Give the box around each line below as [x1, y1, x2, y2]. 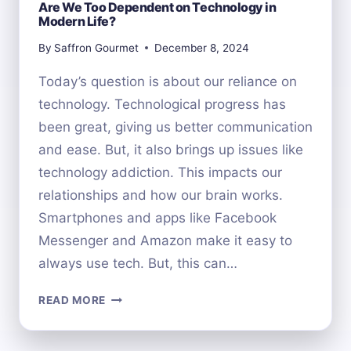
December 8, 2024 [154, 41, 250, 54]
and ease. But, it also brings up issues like [38, 141, 303, 157]
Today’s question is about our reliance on [38, 73, 297, 89]
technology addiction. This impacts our [38, 164, 282, 180]
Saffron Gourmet [54, 41, 139, 54]
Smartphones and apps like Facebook [38, 209, 277, 226]
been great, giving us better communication [38, 118, 313, 135]
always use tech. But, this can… [38, 255, 237, 271]
